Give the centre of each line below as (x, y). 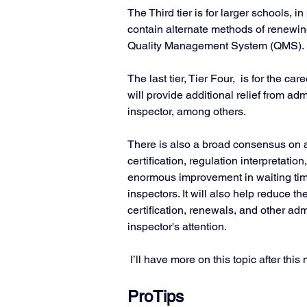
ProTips (156, 296)
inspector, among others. (187, 111)
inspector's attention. (179, 226)
